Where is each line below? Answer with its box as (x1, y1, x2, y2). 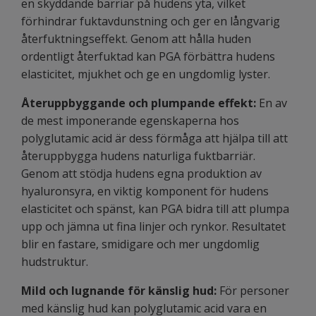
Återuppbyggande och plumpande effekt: (21, 95, 256, 111)
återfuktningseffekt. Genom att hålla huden (21, 30, 251, 47)
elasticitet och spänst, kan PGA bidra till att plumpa (21, 200, 289, 217)
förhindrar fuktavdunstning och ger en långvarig (21, 13, 280, 29)
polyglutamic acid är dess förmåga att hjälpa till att (21, 130, 288, 146)
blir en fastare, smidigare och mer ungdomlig (21, 236, 260, 252)
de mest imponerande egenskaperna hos (21, 112, 239, 128)
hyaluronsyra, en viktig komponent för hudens (21, 183, 269, 199)
